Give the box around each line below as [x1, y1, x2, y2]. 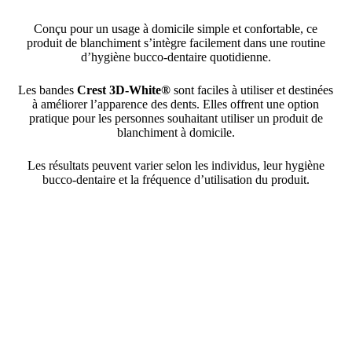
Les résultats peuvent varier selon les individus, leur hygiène [27, 158, 324, 172]
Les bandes [18, 82, 78, 97]
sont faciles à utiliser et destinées [170, 82, 334, 97]
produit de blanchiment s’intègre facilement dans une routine [26, 35, 325, 49]
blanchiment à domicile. [116, 125, 235, 139]
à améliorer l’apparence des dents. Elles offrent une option [32, 97, 320, 111]
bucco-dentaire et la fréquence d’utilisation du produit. [42, 172, 310, 186]
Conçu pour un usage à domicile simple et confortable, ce [34, 21, 318, 35]
